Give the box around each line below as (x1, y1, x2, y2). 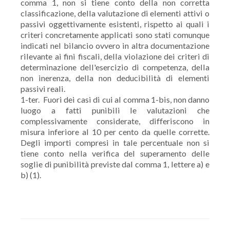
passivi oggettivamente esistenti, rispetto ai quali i (21, 19, 209, 29)
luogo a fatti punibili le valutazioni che (21, 105, 209, 115)
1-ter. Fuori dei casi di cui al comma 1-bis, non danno (21, 94, 209, 104)
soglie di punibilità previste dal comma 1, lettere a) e (21, 159, 209, 169)
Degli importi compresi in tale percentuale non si (21, 138, 209, 147)
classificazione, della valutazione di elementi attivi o (21, 8, 209, 18)
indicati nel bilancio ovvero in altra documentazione (21, 41, 209, 50)
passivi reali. (21, 84, 65, 93)
